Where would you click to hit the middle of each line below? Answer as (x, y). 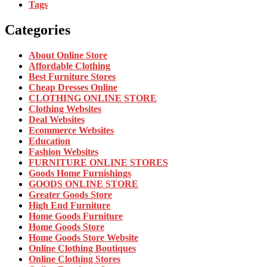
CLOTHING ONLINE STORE (93, 98)
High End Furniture (69, 205)
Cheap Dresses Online (73, 87)
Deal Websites (57, 119)
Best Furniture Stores (72, 76)
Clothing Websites (65, 108)
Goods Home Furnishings (80, 173)
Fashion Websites (63, 151)
